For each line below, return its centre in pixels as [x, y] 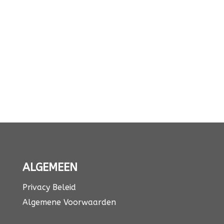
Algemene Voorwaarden [69, 202]
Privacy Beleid [49, 187]
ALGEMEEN [50, 168]
